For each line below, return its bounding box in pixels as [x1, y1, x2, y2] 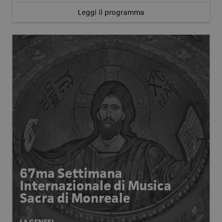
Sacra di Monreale [20, 190, 130, 207]
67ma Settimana [20, 165, 122, 182]
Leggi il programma [78, 7, 144, 17]
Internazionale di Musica [20, 177, 171, 194]
